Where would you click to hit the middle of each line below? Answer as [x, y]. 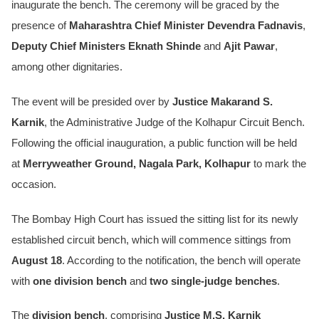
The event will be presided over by [92, 102]
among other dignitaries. [67, 67]
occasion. [34, 185]
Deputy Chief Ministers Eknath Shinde [106, 47]
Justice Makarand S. [223, 102]
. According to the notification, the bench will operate [181, 260]
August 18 [37, 260]
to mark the [278, 164]
